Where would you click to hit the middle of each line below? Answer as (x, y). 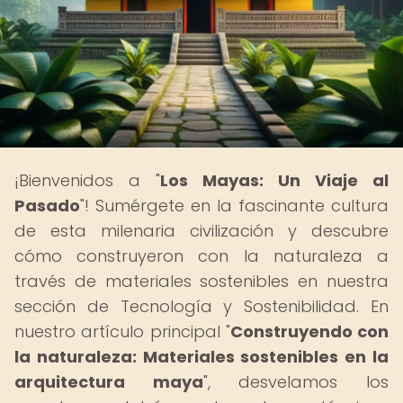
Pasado (47, 206)
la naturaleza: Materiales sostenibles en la (201, 357)
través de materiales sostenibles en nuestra (201, 281)
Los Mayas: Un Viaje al (274, 180)
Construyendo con (309, 331)
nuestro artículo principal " (122, 331)
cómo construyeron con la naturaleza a (201, 256)
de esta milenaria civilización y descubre (201, 231)
